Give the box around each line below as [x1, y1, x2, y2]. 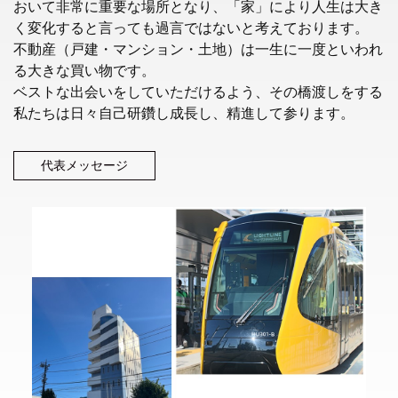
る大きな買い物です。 [13, 63, 155, 79]
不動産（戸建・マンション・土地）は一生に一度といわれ [13, 42, 383, 58]
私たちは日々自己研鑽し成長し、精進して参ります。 [13, 106, 354, 122]
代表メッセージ [41, 159, 128, 173]
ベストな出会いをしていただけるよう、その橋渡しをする [13, 84, 383, 100]
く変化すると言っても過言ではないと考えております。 [13, 20, 369, 36]
